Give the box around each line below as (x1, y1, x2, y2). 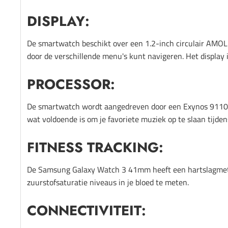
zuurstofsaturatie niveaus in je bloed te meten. (27, 176, 189, 188)
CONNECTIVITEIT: (27, 200, 146, 220)
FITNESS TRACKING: (27, 137, 163, 157)
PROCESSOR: (27, 74, 115, 94)
